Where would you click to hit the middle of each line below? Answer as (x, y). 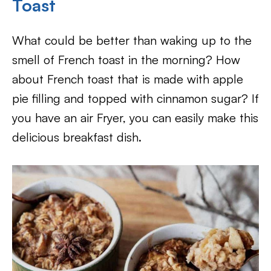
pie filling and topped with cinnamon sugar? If (135, 99)
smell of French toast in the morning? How (126, 60)
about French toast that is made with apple (128, 79)
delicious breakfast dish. (79, 137)
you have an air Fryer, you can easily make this (135, 118)
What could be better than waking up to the (132, 41)
